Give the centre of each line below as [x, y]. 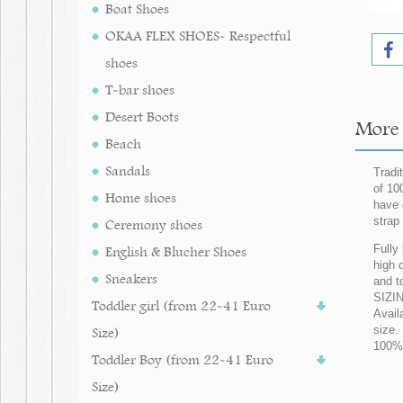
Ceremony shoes [154, 224]
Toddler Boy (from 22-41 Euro [183, 359]
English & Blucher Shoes [176, 251]
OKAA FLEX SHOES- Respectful [198, 36]
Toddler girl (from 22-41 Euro [181, 305]
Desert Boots [142, 116]
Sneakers [131, 278]
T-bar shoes [140, 90]
